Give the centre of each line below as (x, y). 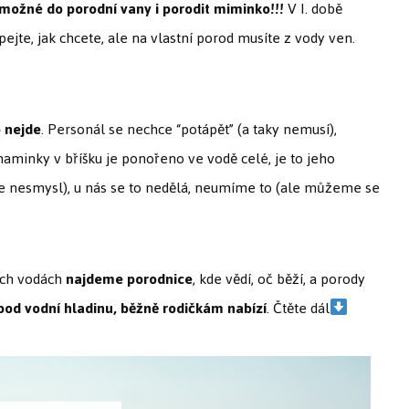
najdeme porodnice (129, 278)
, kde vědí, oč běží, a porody (279, 278)
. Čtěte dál (298, 308)
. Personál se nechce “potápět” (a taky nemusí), (189, 129)
